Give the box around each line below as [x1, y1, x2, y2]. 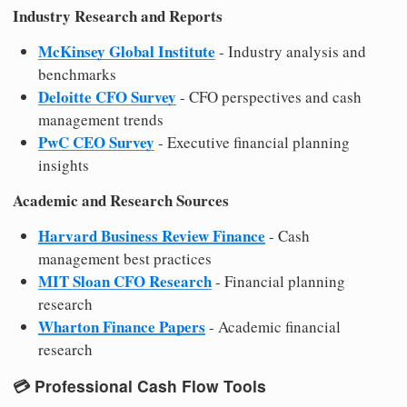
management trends [38, 108, 164, 130]
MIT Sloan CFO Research [38, 269, 212, 293]
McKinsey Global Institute [38, 39, 215, 63]
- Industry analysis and [215, 40, 366, 62]
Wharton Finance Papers [38, 314, 205, 338]
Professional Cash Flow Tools [35, 374, 266, 398]
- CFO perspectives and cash [176, 85, 362, 107]
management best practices [38, 247, 212, 269]
